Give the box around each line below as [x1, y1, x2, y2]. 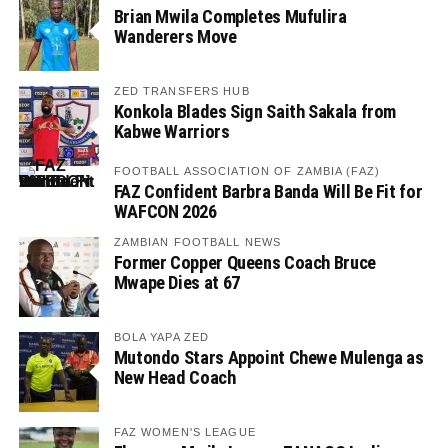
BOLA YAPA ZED [113, 331, 210, 344]
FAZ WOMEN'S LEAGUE [113, 426, 256, 439]
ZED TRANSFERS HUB [113, 85, 250, 98]
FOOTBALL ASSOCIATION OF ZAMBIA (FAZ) [113, 165, 380, 178]
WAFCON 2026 [113, 201, 217, 223]
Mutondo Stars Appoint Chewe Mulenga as [113, 347, 424, 369]
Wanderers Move [113, 26, 237, 48]
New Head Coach [113, 367, 236, 389]
